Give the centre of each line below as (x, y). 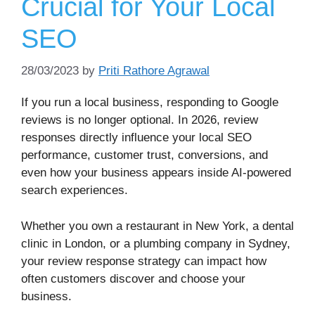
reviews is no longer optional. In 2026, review (140, 120)
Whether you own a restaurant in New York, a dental (157, 226)
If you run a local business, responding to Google (150, 103)
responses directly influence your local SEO (136, 138)
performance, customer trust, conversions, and (144, 155)
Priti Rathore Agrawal (154, 71)
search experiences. (75, 191)
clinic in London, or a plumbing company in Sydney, (156, 243)
